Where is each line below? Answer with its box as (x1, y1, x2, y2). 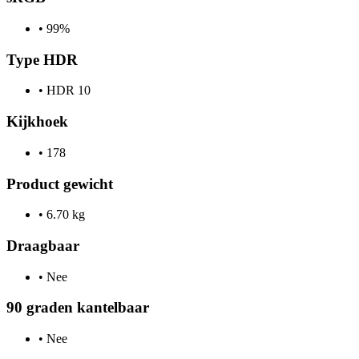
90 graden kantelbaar (6, 299, 149, 317)
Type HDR (6, 50, 78, 68)
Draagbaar (6, 237, 79, 254)
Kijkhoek (6, 113, 68, 131)
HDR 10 (43, 83, 91, 98)
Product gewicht (6, 175, 113, 192)
